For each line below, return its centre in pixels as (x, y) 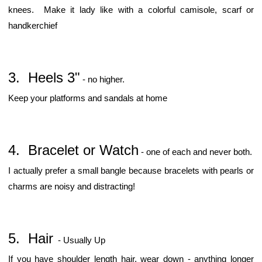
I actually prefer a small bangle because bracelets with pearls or (131, 170)
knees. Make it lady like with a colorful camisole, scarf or (131, 9)
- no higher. (104, 79)
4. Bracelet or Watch (73, 150)
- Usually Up (79, 240)
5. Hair (31, 238)
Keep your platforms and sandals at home (88, 98)
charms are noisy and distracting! (72, 186)
